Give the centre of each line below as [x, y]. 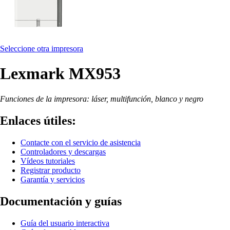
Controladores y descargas [63, 151]
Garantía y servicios [53, 179]
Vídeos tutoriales [48, 161]
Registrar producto [51, 170]
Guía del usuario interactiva [65, 223]
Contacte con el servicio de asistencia [81, 142]
